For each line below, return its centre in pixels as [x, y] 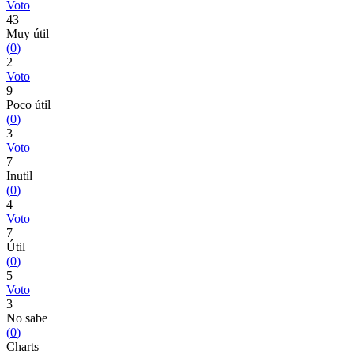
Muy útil [28, 34]
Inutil [19, 176]
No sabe [27, 318]
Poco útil [28, 105]
